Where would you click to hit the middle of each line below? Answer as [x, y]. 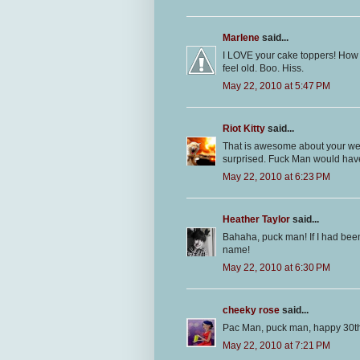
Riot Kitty [244, 129]
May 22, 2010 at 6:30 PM [276, 268]
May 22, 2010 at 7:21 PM [276, 346]
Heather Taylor [256, 220]
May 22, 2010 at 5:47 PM [276, 86]
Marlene [241, 38]
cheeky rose [251, 311]
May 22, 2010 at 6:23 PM [276, 177]
